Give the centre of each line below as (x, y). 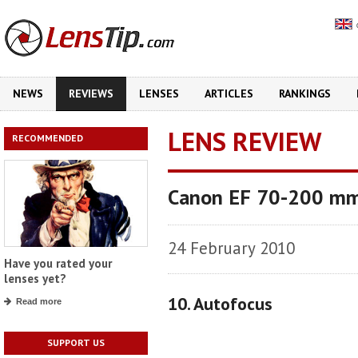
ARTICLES (229, 93)
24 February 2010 (231, 248)
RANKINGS (305, 93)
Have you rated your (58, 264)
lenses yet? (35, 279)
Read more (39, 302)
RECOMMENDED (48, 138)
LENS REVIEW (245, 141)
